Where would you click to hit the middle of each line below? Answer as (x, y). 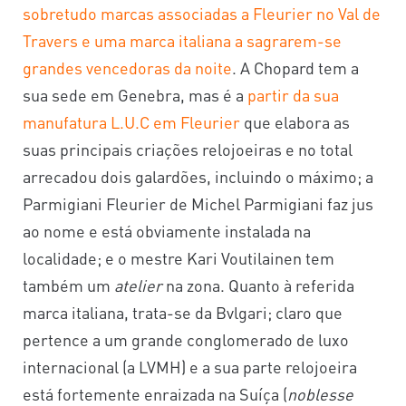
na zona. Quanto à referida (258, 285)
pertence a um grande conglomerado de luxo (186, 339)
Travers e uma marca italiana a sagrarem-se (182, 40)
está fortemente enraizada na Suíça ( (155, 393)
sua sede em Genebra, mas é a (135, 94)
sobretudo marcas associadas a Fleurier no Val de (202, 13)
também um (68, 285)
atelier (138, 285)
